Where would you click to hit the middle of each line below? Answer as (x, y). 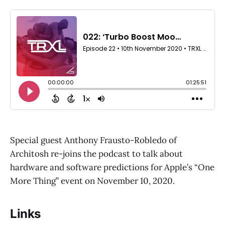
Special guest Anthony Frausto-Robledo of (93, 140)
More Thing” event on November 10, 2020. (92, 181)
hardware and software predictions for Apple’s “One (112, 167)
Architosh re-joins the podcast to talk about (96, 154)
